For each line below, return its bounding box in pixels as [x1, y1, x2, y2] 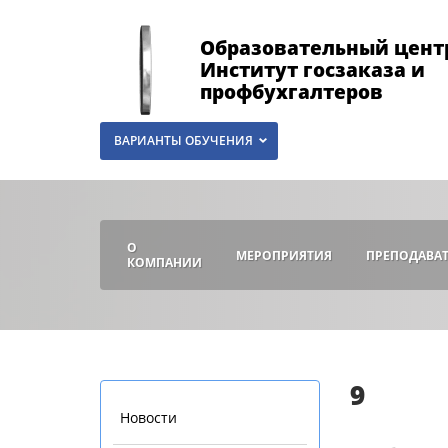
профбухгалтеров [200, 79, 383, 106]
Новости [120, 408, 177, 428]
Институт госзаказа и [200, 57, 425, 84]
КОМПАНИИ [127, 254, 202, 272]
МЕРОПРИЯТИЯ [236, 246, 332, 264]
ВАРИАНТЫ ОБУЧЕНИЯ [114, 132, 253, 150]
